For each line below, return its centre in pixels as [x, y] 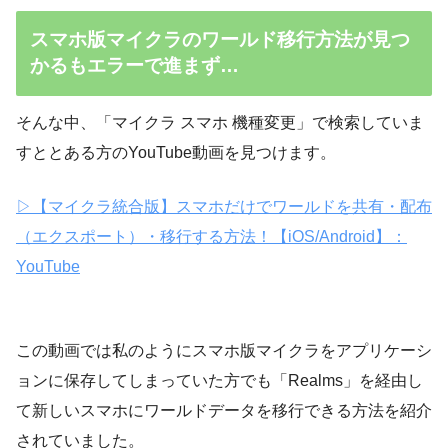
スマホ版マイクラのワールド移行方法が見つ [220, 40]
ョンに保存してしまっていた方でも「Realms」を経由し [219, 381]
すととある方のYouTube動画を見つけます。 [176, 153]
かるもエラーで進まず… [135, 66]
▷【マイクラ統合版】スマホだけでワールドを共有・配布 [224, 207]
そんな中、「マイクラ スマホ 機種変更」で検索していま [220, 123]
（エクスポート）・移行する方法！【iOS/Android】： [211, 237]
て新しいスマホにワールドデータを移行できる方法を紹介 [224, 411]
